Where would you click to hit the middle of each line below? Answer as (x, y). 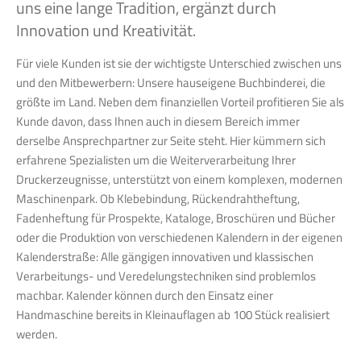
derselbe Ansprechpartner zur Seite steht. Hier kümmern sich (171, 141)
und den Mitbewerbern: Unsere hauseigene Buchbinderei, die (171, 83)
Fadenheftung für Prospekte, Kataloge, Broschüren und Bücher (176, 218)
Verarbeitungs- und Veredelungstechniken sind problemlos (166, 276)
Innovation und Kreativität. (106, 30)
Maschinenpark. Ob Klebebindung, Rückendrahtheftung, (158, 199)
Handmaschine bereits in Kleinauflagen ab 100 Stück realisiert (173, 315)
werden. (37, 334)
